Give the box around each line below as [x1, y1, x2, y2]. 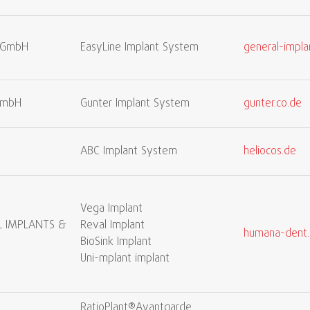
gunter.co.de [244, 95, 302, 112]
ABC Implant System [80, 143, 177, 160]
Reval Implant [80, 217, 145, 234]
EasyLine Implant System [80, 39, 199, 56]
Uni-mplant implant [80, 250, 170, 267]
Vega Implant [80, 201, 143, 217]
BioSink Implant [80, 234, 152, 250]
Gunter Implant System [80, 95, 190, 112]
